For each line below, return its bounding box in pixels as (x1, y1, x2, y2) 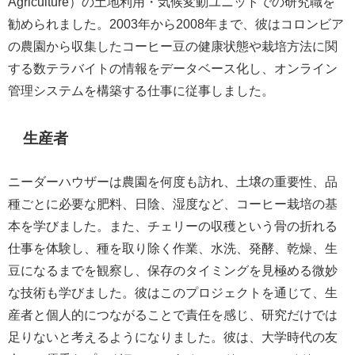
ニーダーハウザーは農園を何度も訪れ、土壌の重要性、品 (8, 175, 338, 189)
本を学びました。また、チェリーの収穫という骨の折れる (8, 219, 338, 233)
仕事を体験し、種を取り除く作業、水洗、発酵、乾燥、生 (8, 242, 338, 255)
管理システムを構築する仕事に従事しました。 (8, 83, 274, 97)
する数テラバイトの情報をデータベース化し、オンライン (8, 61, 338, 74)
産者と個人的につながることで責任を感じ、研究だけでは (8, 308, 338, 322)
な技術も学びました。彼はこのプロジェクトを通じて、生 (8, 286, 338, 300)
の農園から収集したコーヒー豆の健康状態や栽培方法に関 (8, 39, 338, 52)
